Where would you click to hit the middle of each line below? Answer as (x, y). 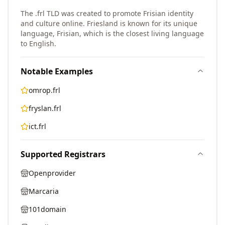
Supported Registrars (63, 154)
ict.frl (37, 126)
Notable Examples (57, 71)
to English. (38, 43)
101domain (47, 209)
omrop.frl (44, 90)
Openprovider (52, 173)
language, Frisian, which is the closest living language (112, 33)
